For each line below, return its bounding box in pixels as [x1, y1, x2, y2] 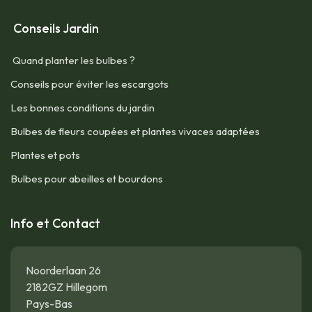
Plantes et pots [10, 148, 80, 162]
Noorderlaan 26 [26, 263, 101, 277]
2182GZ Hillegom [26, 280, 107, 294]
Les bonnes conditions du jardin [10, 101, 155, 114]
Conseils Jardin [10, 20, 99, 36]
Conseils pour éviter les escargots [10, 77, 169, 91]
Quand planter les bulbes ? [10, 54, 135, 67]
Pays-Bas [26, 297, 72, 311]
